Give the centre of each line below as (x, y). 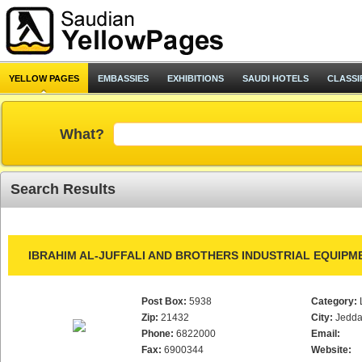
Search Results (63, 189)
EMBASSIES (123, 78)
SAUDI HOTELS (276, 78)
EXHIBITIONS (196, 78)
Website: (331, 350)
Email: (326, 334)
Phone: (158, 334)
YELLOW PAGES (44, 78)
